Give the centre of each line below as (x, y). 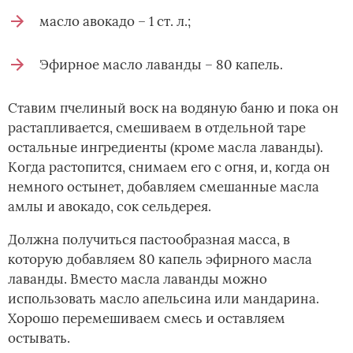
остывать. (39, 338)
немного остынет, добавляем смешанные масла (163, 187)
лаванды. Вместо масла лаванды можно (137, 279)
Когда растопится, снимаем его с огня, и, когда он (169, 167)
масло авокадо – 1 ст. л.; (115, 22)
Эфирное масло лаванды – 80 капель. (161, 65)
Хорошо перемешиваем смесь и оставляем (147, 319)
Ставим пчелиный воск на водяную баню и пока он (173, 108)
